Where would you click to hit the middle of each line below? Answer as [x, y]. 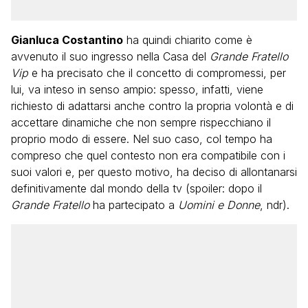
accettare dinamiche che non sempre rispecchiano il [141, 122]
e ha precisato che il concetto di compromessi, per [157, 73]
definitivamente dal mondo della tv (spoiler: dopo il [136, 188]
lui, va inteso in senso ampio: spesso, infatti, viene [137, 89]
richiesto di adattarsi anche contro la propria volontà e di [152, 106]
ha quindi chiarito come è [188, 40]
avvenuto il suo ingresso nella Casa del [110, 56]
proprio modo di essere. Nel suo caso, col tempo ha [142, 139]
